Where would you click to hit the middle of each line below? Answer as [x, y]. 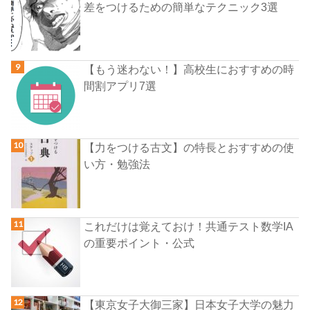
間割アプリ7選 [120, 85]
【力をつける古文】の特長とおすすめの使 [189, 148]
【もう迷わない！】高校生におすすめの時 [189, 69]
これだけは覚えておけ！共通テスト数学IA [189, 226]
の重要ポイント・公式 [139, 243]
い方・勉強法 [117, 164]
